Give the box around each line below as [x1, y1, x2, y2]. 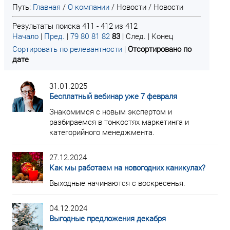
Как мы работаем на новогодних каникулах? [49, 162, 205, 172]
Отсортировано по [128, 44, 191, 54]
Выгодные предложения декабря [49, 213, 166, 223]
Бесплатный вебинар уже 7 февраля [49, 91, 177, 101]
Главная [33, 2, 61, 12]
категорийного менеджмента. [49, 127, 155, 137]
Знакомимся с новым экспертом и [49, 106, 172, 117]
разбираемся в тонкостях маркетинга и [49, 117, 189, 127]
